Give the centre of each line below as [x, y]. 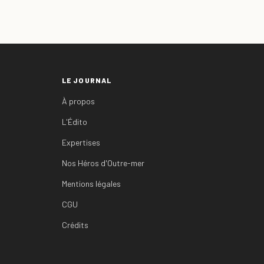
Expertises [81, 142]
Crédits [75, 225]
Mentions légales [91, 183]
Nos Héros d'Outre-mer [103, 163]
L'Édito [74, 121]
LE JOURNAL [87, 80]
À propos [78, 101]
